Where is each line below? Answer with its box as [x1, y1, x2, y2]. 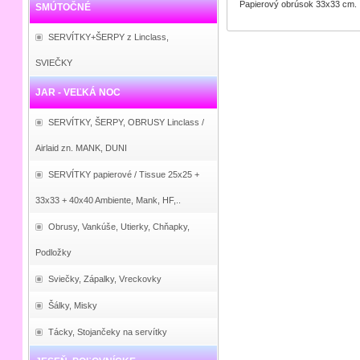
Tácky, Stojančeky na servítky [47, 327, 167, 337]
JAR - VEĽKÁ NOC [35, 87, 121, 98]
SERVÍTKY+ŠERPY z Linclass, [47, 32, 169, 42]
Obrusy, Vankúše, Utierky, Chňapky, [47, 222, 190, 231]
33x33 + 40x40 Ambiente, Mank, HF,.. [35, 195, 181, 205]
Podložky [35, 247, 72, 257]
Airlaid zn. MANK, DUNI [35, 143, 127, 153]
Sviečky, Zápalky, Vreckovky [47, 274, 162, 284]
